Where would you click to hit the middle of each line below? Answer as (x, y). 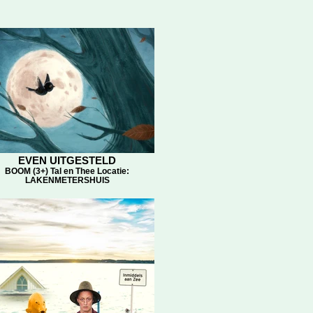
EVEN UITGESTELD (67, 160)
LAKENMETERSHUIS (67, 180)
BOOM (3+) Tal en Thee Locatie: (67, 171)
